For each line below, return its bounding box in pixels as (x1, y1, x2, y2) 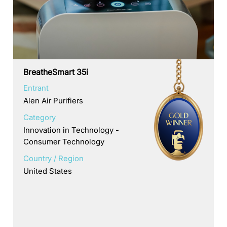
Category (23, 112, 56, 122)
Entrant (23, 83, 49, 93)
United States (23, 166, 72, 176)
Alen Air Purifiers (23, 95, 84, 105)
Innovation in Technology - (23, 125, 120, 135)
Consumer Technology (23, 136, 105, 146)
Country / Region (23, 153, 84, 163)
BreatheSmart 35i (23, 66, 89, 77)
